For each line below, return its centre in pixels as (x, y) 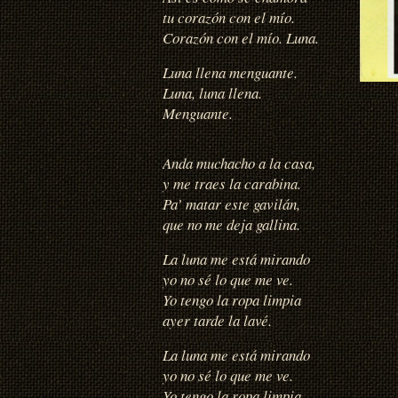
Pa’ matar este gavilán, (231, 203)
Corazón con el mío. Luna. (241, 37)
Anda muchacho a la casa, (239, 163)
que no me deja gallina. (231, 224)
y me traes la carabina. (232, 183)
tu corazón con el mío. (229, 17)
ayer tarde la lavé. (217, 320)
